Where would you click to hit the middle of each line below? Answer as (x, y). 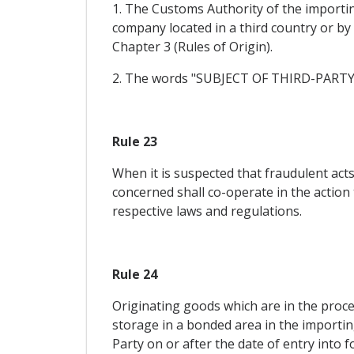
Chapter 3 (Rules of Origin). (192, 47)
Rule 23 (134, 142)
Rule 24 (134, 275)
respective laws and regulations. (207, 211)
